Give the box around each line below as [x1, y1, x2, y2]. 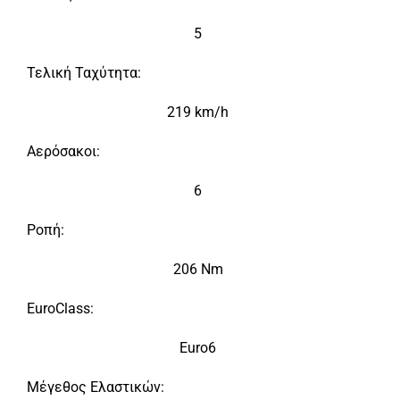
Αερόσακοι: [27, 143, 100, 161]
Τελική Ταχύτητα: [27, 64, 141, 82]
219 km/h [167, 104, 229, 121]
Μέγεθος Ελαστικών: [27, 379, 164, 396]
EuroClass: [27, 300, 94, 318]
